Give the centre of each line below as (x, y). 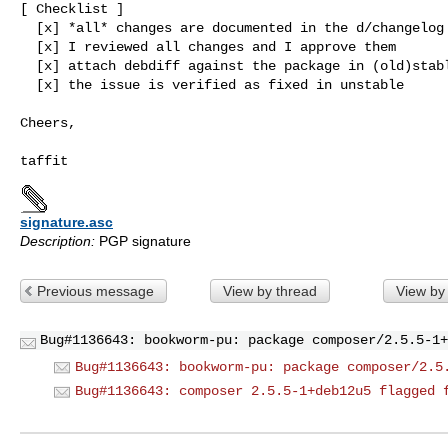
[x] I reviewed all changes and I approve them (28, 46)
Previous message (95, 290)
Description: (57, 240)
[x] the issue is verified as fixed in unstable (28, 84)
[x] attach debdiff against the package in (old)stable (28, 65)
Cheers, (48, 122)
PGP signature (143, 240)
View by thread (269, 290)
